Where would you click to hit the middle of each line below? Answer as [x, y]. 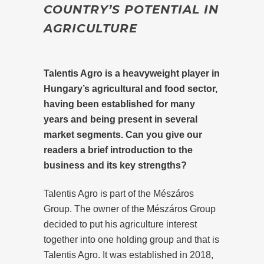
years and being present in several [121, 119]
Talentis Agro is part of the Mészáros [119, 193]
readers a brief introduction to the [118, 150]
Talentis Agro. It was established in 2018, [128, 255]
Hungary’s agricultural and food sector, [131, 88]
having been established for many [119, 104]
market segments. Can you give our [123, 134]
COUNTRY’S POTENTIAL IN [131, 9]
